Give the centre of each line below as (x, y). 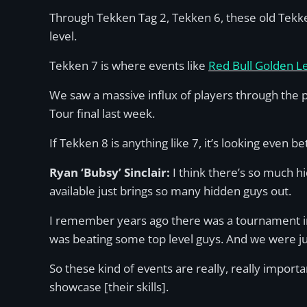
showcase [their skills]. (109, 287)
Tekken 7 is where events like (129, 65)
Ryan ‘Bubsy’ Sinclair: (111, 172)
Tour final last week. (102, 113)
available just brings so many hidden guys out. (170, 191)
